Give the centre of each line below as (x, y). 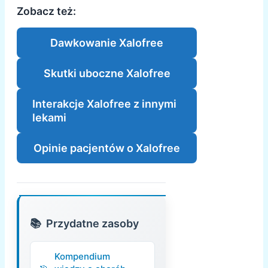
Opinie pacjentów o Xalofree (107, 148)
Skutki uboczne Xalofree (107, 74)
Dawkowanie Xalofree (107, 43)
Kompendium (82, 257)
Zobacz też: (46, 11)
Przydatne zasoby (92, 224)
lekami (49, 118)
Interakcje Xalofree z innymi (104, 104)
